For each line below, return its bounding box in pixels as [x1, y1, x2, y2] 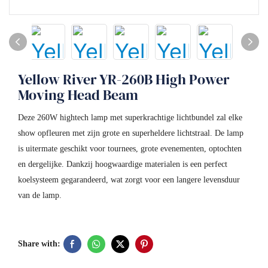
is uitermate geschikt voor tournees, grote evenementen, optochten [18, 144, 242, 153]
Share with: [18, 239, 60, 248]
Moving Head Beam [18, 85, 138, 105]
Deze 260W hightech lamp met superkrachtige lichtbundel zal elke [18, 113, 242, 122]
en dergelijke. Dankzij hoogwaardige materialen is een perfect [18, 160, 227, 169]
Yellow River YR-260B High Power [18, 69, 230, 89]
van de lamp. [18, 191, 62, 200]
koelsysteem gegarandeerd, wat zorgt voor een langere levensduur [18, 175, 240, 184]
